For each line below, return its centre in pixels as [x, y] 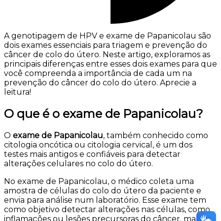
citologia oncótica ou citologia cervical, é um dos [98, 145]
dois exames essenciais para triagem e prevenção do [106, 45]
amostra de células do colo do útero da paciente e [103, 190]
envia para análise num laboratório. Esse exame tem [105, 200]
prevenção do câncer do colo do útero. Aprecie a [100, 82]
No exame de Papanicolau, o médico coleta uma [99, 181]
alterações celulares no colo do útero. [78, 163]
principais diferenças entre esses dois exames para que [110, 64]
